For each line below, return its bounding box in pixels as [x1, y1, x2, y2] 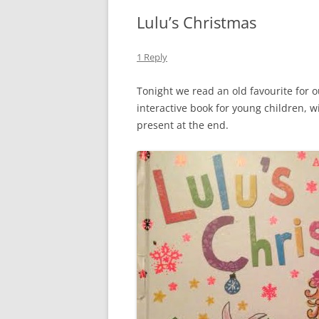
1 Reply [137, 51, 167, 63]
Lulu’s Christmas [137, 11, 256, 33]
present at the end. [137, 118, 229, 132]
